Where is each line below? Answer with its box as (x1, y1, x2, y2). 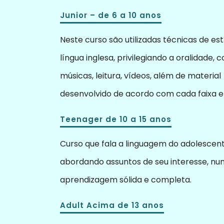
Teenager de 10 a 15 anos (59, 114, 171, 124)
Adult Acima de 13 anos (59, 200, 164, 210)
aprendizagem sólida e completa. (59, 174, 191, 185)
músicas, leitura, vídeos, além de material (59, 70, 221, 81)
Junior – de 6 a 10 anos (59, 10, 161, 20)
